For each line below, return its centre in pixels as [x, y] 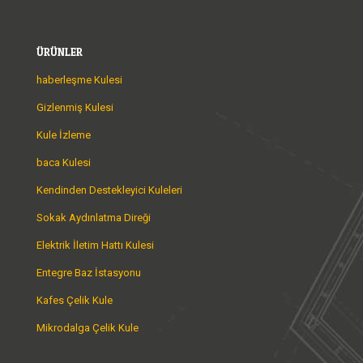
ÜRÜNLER [60, 51]
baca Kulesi [64, 162]
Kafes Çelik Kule [75, 300]
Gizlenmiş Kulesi [75, 107]
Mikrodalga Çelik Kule [88, 327]
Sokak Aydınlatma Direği [94, 217]
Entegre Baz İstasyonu [89, 272]
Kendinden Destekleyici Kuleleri [109, 190]
